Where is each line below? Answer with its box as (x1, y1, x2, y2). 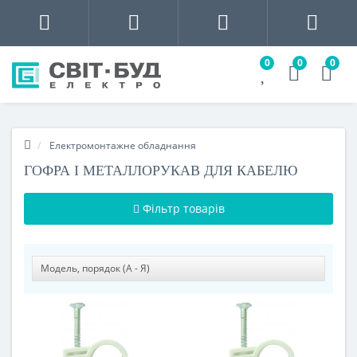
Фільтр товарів (139, 201, 225, 217)
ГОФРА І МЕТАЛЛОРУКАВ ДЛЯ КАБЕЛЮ (24, 163, 298, 179)
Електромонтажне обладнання (49, 139, 196, 153)
